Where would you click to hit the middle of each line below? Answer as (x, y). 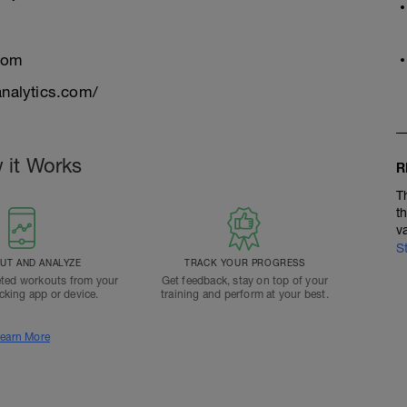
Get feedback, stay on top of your (245, 281)
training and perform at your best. (244, 294)
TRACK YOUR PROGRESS (245, 263)
